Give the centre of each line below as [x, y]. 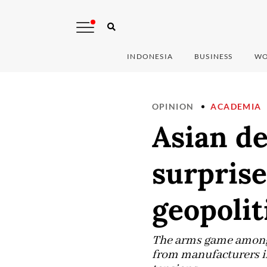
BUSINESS [214, 57]
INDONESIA [150, 57]
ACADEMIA [236, 107]
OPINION [173, 107]
